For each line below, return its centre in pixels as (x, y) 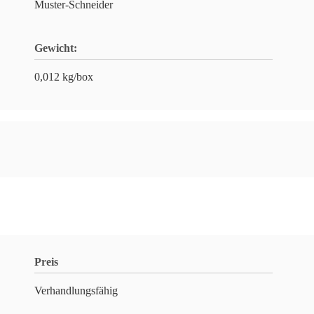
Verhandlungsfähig (76, 291)
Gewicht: (56, 48)
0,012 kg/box (64, 77)
